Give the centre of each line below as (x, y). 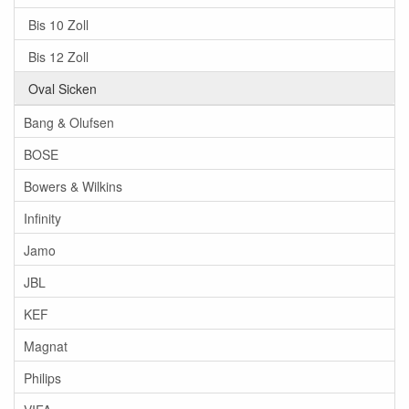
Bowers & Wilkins (73, 186)
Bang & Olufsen (69, 122)
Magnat (46, 346)
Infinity (42, 218)
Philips (42, 378)
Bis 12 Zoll (58, 56)
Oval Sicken (63, 88)
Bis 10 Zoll (58, 24)
